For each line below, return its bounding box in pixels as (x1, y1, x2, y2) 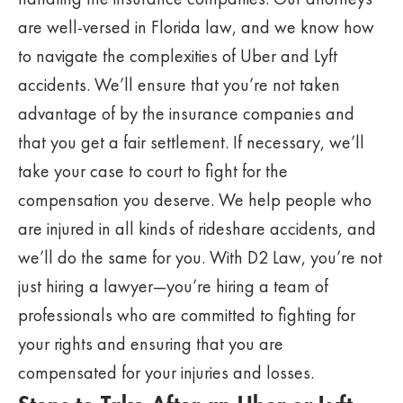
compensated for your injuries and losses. (18, 361, 314, 384)
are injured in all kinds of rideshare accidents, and (18, 217, 376, 240)
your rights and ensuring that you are (18, 332, 283, 355)
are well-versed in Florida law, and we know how (18, 15, 374, 39)
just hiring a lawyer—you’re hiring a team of (18, 274, 328, 298)
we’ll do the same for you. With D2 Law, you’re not (18, 246, 382, 269)
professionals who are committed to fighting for (18, 303, 355, 327)
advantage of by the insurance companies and (18, 102, 354, 125)
